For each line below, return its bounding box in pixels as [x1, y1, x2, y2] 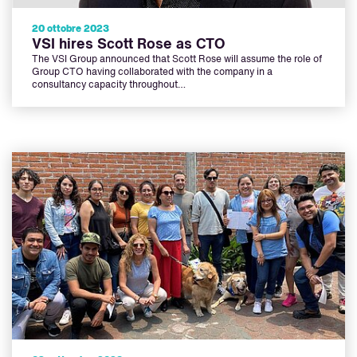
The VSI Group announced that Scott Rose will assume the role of [32, 55, 322, 65]
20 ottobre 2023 [32, 25, 109, 35]
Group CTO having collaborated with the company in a [32, 68, 273, 78]
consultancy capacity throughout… [32, 80, 186, 91]
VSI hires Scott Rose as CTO [32, 37, 225, 53]
